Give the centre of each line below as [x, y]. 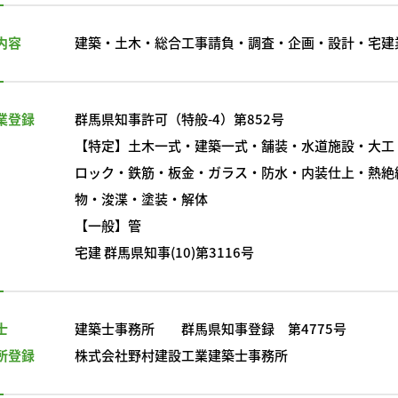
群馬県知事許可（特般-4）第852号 [179, 118]
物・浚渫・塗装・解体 [141, 198]
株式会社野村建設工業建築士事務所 [181, 354]
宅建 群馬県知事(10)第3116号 [164, 251]
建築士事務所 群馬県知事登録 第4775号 [211, 328]
